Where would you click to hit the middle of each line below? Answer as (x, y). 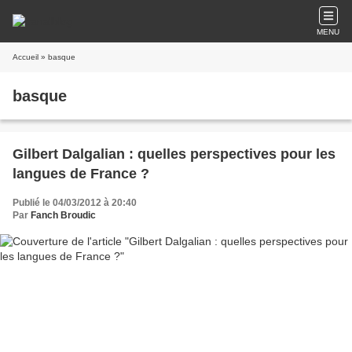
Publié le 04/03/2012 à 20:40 (75, 203)
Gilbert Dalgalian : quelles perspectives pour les (174, 154)
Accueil (26, 57)
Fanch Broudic (63, 215)
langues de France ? (81, 174)
